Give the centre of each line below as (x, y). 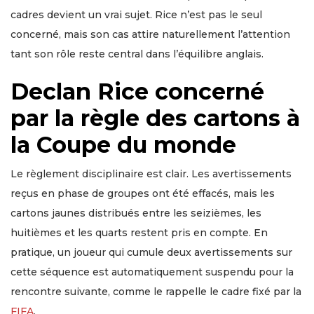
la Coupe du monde (123, 145)
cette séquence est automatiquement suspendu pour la (152, 272)
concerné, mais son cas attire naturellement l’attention (150, 35)
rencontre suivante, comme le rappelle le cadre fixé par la (156, 292)
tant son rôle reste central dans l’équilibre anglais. (137, 54)
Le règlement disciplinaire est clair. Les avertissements (151, 174)
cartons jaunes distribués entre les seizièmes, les (136, 213)
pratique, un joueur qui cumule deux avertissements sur (151, 253)
